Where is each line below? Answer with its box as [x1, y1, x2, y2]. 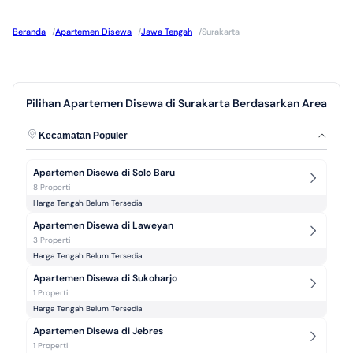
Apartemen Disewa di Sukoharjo [33, 272, 177, 284]
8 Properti [33, 182, 70, 192]
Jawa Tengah [141, 26, 192, 37]
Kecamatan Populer [39, 129, 128, 141]
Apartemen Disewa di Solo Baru [33, 166, 175, 179]
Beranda [13, 26, 46, 37]
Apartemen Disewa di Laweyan [33, 219, 173, 232]
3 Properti [33, 235, 70, 245]
